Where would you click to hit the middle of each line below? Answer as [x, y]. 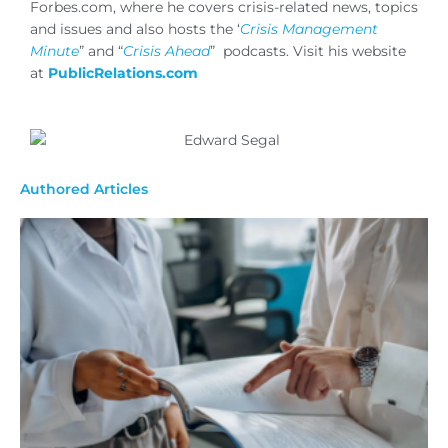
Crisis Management [309, 29]
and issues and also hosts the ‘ [135, 29]
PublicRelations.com [123, 73]
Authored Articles [84, 189]
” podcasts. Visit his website [308, 51]
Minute [54, 51]
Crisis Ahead [166, 51]
